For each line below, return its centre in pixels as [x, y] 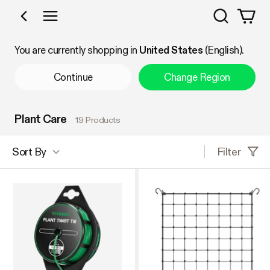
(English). [223, 50]
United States [171, 50]
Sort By [29, 152]
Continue [73, 77]
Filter [229, 151]
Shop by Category [90, 23]
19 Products [98, 119]
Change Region [197, 77]
